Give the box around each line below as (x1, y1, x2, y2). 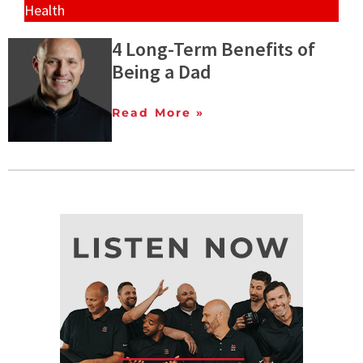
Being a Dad (112, 59, 211, 85)
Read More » (112, 105, 205, 121)
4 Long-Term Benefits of (112, 36, 315, 62)
